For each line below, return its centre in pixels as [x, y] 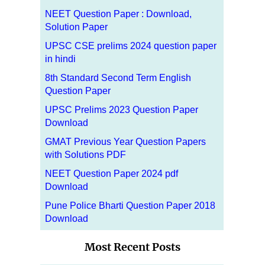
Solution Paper [76, 27]
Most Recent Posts [132, 247]
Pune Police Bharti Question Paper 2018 [130, 205]
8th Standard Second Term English [118, 77]
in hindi [60, 59]
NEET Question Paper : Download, [118, 14]
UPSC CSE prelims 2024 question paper [131, 46]
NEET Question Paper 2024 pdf [112, 173]
